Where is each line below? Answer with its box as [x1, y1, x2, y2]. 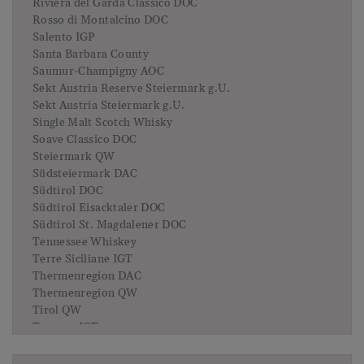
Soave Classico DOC [32, 132, 137, 148]
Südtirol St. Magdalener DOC [32, 218, 187, 233]
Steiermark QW [32, 149, 115, 165]
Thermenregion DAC [32, 269, 141, 284]
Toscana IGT [32, 320, 99, 336]
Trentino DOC [32, 337, 107, 353]
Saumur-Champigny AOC [32, 64, 164, 80]
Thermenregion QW [32, 286, 138, 301]
